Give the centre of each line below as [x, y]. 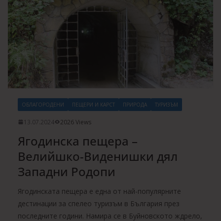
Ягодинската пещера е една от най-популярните [99, 191]
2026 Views [76, 122]
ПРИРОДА [135, 104]
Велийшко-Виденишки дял [98, 156]
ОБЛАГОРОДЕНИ [43, 104]
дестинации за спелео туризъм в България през [99, 203]
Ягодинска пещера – [78, 141]
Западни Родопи [67, 171]
